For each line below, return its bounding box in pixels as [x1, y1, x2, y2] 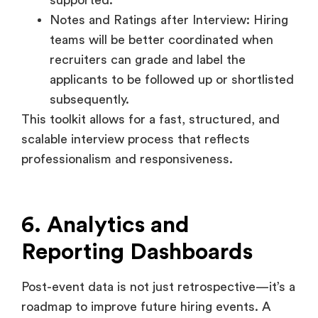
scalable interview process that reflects [21, 60, 250, 73]
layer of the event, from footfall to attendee [21, 267, 275, 280]
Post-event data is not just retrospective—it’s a [21, 207, 295, 221]
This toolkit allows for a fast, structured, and [21, 40, 280, 53]
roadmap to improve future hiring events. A [21, 227, 271, 241]
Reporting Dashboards [21, 168, 253, 191]
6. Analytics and [21, 141, 190, 164]
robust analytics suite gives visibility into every [21, 247, 288, 261]
